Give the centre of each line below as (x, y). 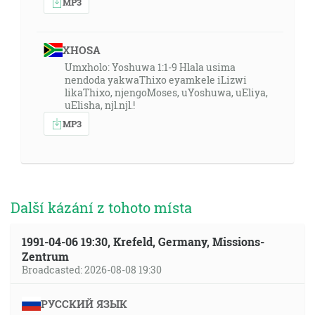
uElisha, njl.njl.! (100, 105)
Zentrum (45, 256)
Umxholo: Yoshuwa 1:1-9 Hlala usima (150, 67)
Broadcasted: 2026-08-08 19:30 (92, 270)
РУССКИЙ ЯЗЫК (84, 304)
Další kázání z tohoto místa (101, 207)
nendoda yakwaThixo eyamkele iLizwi (156, 80)
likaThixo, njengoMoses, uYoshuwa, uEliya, (166, 92)
